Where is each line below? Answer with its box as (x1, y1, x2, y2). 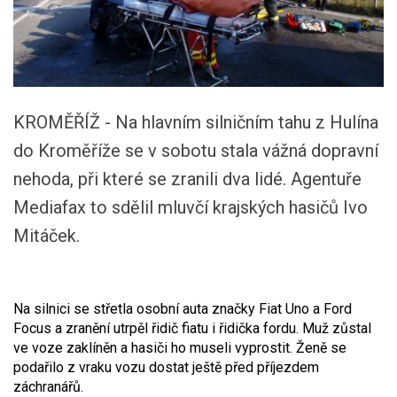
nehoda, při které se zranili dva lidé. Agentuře (13, 168, 362, 190)
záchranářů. (13, 378, 83, 395)
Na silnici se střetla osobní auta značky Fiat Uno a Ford (13, 300, 352, 317)
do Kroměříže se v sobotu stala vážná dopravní (13, 140, 378, 161)
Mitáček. (13, 225, 80, 246)
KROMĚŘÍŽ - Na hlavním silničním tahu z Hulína (13, 112, 378, 133)
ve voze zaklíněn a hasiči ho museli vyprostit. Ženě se (13, 339, 346, 356)
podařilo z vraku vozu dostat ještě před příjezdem (13, 359, 319, 376)
